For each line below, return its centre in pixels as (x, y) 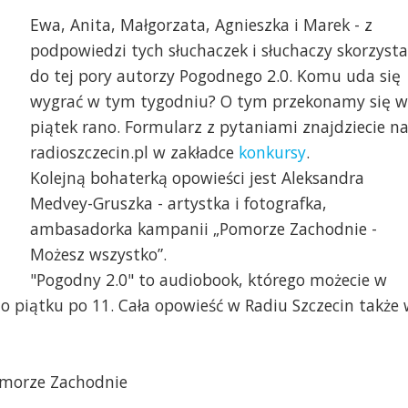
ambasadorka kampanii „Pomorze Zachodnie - (203, 229)
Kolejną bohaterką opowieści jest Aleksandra (197, 178)
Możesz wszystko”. (98, 255)
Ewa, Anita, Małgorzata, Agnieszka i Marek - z (201, 25)
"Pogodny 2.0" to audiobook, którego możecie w (208, 280)
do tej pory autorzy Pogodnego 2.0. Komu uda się (215, 76)
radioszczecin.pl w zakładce (134, 153)
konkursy (272, 153)
